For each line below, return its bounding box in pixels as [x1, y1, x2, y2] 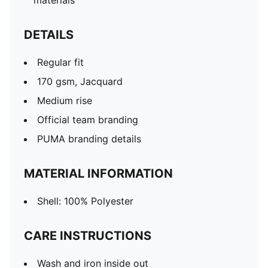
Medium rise [37, 95, 92, 106]
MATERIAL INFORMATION [24, 166, 173, 181]
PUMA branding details [37, 133, 141, 145]
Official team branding [37, 114, 138, 126]
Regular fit [37, 56, 84, 68]
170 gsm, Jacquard [37, 75, 123, 87]
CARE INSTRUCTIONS [24, 229, 151, 243]
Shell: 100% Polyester [37, 195, 133, 207]
